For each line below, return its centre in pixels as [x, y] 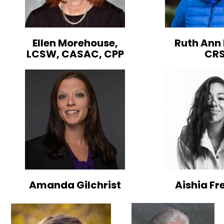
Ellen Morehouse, [75, 43]
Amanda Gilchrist [75, 185]
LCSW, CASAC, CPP [75, 54]
